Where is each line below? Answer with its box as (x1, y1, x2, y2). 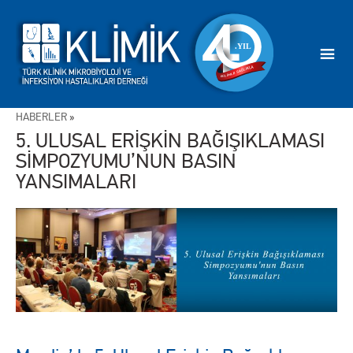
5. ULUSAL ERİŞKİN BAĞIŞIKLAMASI (16, 128, 325, 154)
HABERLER (16, 110, 67, 124)
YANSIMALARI (16, 169, 136, 195)
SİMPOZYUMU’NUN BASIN (16, 149, 236, 174)
